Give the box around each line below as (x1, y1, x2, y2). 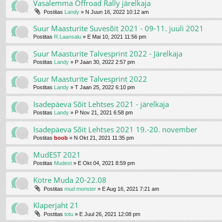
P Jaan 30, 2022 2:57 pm (75, 58, 135, 65)
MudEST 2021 (33, 149, 81, 160)
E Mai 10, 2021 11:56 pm (87, 33, 146, 40)
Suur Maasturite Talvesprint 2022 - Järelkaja (33, 48, 182, 58)
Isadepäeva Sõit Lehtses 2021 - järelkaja (33, 99, 169, 109)
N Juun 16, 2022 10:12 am (85, 8, 149, 15)
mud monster (64, 185, 96, 192)
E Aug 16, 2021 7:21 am (102, 185, 159, 192)
